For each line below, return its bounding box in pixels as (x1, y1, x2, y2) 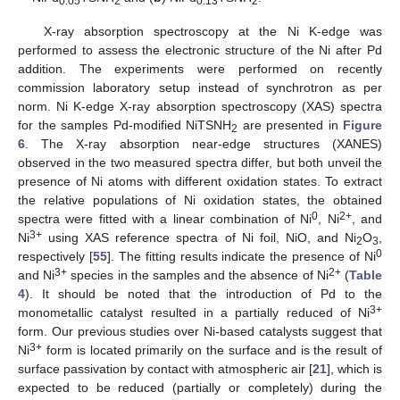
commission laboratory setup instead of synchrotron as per (18, 79, 382, 95)
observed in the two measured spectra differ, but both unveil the (18, 154, 382, 170)
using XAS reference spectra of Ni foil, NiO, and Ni (42, 229, 356, 245)
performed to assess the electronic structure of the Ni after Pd (18, 42, 382, 57)
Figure (343, 117, 382, 132)
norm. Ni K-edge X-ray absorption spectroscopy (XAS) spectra (18, 98, 382, 113)
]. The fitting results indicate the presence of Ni (106, 248, 377, 263)
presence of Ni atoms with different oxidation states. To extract (18, 173, 382, 188)
